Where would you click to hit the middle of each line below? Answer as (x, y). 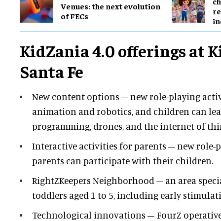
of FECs (74, 16)
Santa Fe (52, 71)
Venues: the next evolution (110, 6)
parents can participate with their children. (123, 161)
